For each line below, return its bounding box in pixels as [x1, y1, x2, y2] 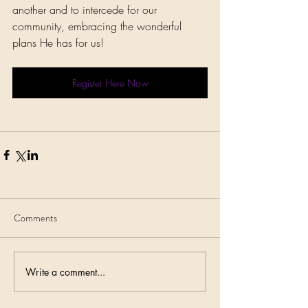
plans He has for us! [12, 35, 104, 51]
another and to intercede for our [12, 2, 160, 18]
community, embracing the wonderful [12, 19, 185, 34]
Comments [14, 211, 57, 225]
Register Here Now [71, 76, 148, 90]
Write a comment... [25, 265, 105, 278]
